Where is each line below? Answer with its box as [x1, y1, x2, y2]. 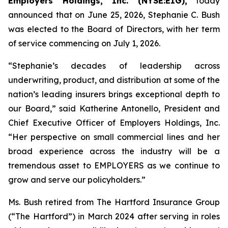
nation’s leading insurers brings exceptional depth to [8, 89, 220, 99]
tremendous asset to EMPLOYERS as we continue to [8, 160, 220, 170]
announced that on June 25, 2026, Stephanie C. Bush [8, 10, 220, 20]
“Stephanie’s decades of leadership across [8, 61, 220, 71]
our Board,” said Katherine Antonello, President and [8, 103, 220, 113]
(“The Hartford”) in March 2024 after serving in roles [8, 211, 220, 221]
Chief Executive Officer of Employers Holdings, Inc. [8, 118, 220, 128]
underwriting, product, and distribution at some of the [8, 75, 220, 85]
